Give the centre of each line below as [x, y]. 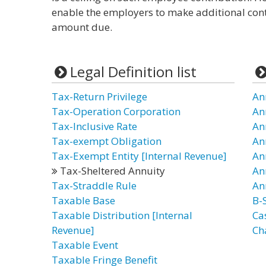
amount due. [82, 27]
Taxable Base [83, 200]
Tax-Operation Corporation [116, 111]
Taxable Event [85, 245]
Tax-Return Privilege [99, 96]
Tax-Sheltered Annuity [111, 171]
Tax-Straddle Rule [94, 186]
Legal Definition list [133, 72]
